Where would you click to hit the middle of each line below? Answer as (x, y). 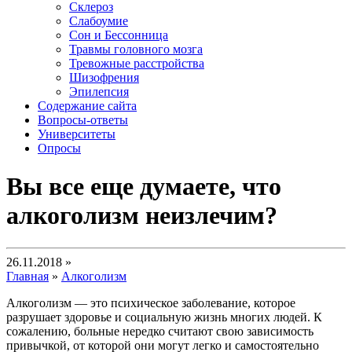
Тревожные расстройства (137, 63)
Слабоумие (99, 21)
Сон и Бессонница (119, 35)
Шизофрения (104, 77)
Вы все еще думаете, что (144, 187)
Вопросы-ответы (83, 120)
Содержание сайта (87, 106)
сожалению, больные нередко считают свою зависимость (160, 331)
